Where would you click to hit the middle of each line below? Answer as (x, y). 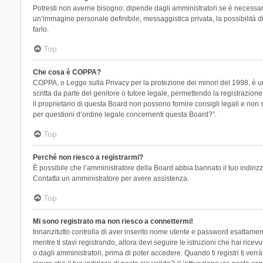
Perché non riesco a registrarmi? (88, 157)
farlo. (41, 29)
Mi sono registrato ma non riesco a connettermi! (113, 221)
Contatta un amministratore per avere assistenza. (111, 178)
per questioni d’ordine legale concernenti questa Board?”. (124, 114)
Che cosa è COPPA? (67, 72)
